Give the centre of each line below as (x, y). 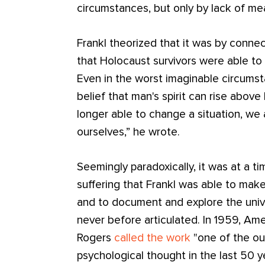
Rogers (96, 238)
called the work (153, 238)
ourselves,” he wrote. (129, 132)
